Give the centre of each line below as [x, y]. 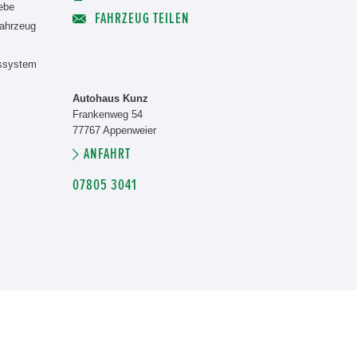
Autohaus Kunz [110, 98]
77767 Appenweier [114, 130]
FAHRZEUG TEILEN [141, 19]
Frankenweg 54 [108, 114]
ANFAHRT [107, 154]
